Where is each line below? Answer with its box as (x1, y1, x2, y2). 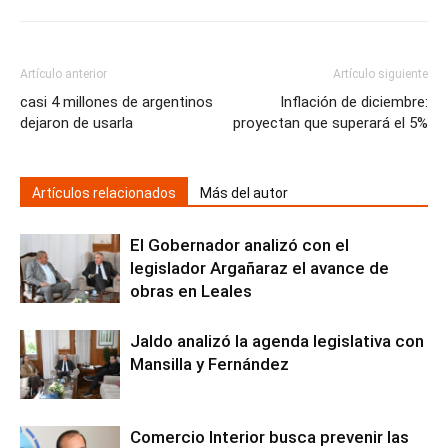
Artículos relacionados (32, 185, 176, 202)
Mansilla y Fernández (130, 354, 289, 375)
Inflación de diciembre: (280, 93, 428, 112)
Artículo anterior (20, 67, 107, 82)
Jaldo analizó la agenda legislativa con (130, 331, 424, 352)
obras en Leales (130, 281, 252, 302)
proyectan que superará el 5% (233, 114, 428, 133)
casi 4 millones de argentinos (20, 93, 213, 112)
